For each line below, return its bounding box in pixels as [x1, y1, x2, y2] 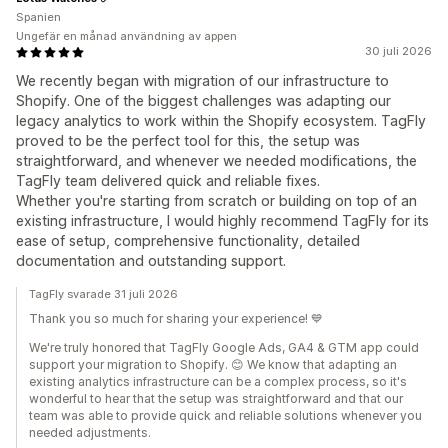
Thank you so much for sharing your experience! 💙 [29, 311, 323, 327]
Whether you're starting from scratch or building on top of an [16, 192, 417, 210]
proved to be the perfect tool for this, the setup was [16, 132, 360, 150]
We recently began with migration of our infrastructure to [16, 72, 389, 90]
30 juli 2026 [365, 44, 432, 59]
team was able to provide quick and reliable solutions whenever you [29, 408, 422, 424]
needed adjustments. [29, 425, 151, 441]
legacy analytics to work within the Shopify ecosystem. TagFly [16, 112, 426, 130]
